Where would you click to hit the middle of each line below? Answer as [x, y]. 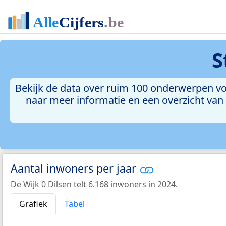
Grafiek [33, 204]
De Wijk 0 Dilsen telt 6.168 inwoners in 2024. [94, 184]
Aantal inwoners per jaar [75, 168]
